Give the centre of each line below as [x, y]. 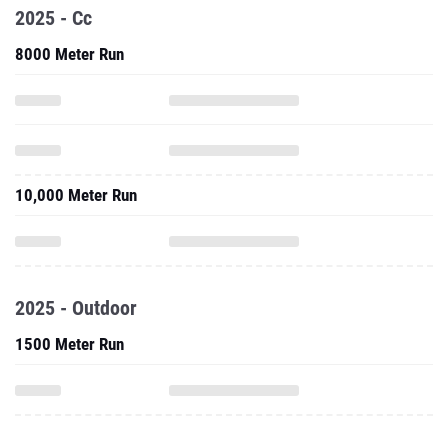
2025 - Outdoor [76, 308]
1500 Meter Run [69, 344]
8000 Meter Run [69, 54]
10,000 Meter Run [76, 195]
